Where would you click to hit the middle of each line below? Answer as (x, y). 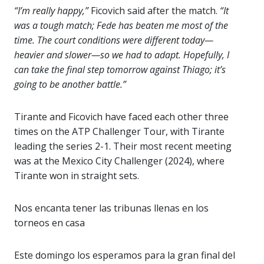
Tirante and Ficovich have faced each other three (121, 117)
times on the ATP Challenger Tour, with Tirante (119, 132)
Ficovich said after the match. (154, 11)
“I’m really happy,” (51, 11)
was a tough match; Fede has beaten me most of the (121, 26)
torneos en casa (49, 223)
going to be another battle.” (70, 85)
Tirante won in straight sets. (77, 176)
